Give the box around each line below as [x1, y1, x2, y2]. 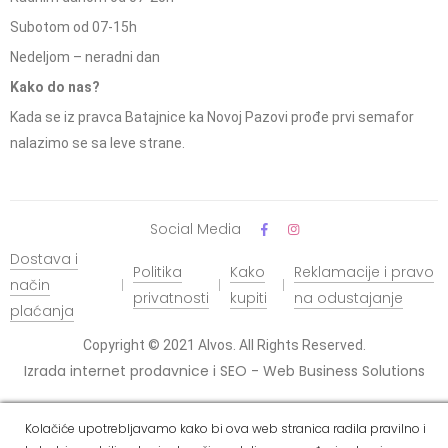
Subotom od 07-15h [10, 19, 137, 36]
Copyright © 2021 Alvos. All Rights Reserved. [82, 337, 366, 354]
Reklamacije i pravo [294, 262, 435, 283]
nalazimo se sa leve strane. [10, 135, 185, 152]
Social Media [149, 219, 241, 240]
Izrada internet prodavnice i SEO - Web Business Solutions [23, 361, 425, 382]
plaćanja [10, 301, 74, 322]
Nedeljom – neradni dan [10, 49, 160, 66]
